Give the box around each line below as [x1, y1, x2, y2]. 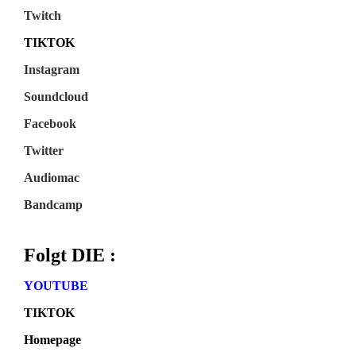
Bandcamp [24, 198, 83, 212]
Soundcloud [24, 90, 88, 104]
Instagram [24, 63, 79, 77]
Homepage [24, 333, 81, 347]
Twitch [24, 9, 61, 23]
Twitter [24, 144, 64, 158]
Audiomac [24, 171, 79, 185]
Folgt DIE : [24, 245, 116, 266]
